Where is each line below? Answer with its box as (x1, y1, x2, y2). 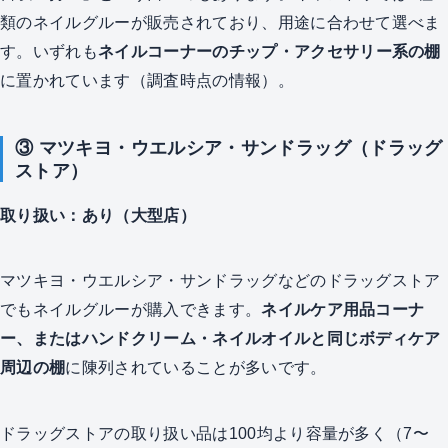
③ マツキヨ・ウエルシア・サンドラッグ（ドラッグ (14, 137, 443, 159)
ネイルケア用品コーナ (261, 300, 425, 319)
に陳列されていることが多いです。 (65, 358, 327, 377)
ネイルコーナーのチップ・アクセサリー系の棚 (97, 42, 441, 60)
